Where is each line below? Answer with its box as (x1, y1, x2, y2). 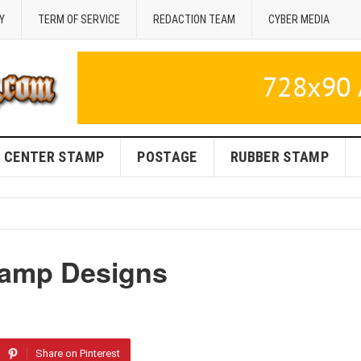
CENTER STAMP (3, 148, 105, 165)
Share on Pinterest (35, 347, 120, 359)
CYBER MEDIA (268, 13, 330, 26)
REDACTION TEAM (153, 13, 235, 26)
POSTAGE (137, 148, 197, 165)
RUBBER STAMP (230, 148, 330, 165)
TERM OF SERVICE (38, 13, 120, 26)
